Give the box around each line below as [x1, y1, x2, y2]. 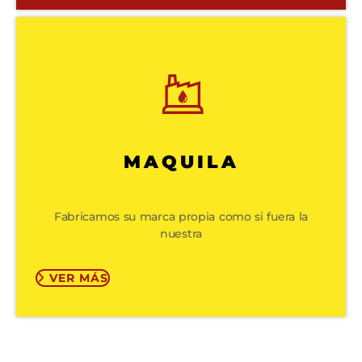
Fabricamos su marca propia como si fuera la [53, 209, 309, 225]
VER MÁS [49, 271, 109, 286]
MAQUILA [123, 150, 239, 172]
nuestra [160, 226, 202, 242]
